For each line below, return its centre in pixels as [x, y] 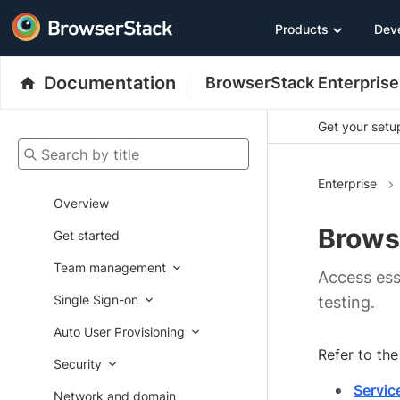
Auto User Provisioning [119, 332]
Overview [81, 203]
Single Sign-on [96, 300]
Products [302, 29]
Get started [87, 235]
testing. [346, 303]
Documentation [110, 83]
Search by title [59, 148]
